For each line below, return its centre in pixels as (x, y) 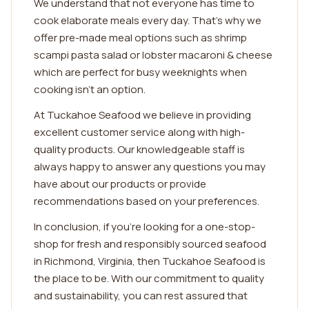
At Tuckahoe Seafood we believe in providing (142, 115)
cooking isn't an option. (90, 89)
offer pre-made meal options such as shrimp (140, 38)
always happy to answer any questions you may (150, 167)
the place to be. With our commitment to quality (149, 278)
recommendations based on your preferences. (147, 201)
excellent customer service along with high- (139, 132)
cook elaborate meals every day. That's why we (148, 20)
